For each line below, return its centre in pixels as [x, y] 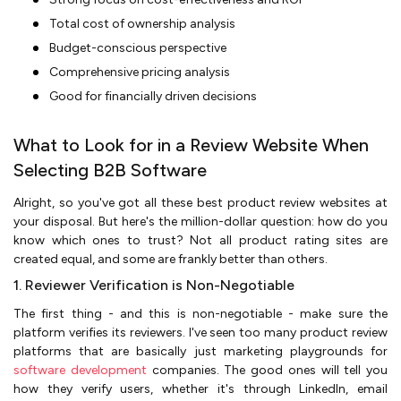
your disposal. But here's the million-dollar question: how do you [200, 221]
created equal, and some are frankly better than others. [171, 259]
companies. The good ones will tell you [267, 370]
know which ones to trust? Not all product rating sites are [200, 240]
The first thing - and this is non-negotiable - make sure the [200, 313]
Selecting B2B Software [110, 170]
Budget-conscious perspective [138, 47]
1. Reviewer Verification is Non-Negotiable [154, 285]
